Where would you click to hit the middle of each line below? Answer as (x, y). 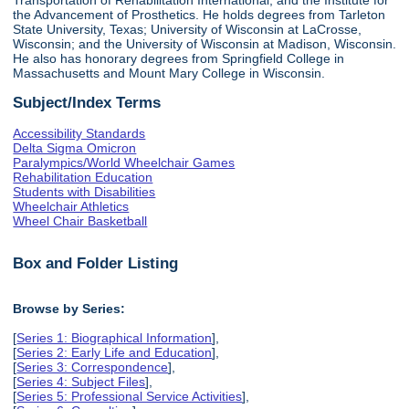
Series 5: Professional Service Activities (130, 396)
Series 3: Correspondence (93, 367)
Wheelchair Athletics (71, 206)
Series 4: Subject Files (81, 381)
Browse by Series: (69, 308)
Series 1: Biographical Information (115, 337)
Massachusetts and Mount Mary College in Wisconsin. (169, 73)
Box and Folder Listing (96, 263)
